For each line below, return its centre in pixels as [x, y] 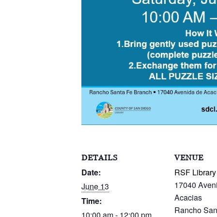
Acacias [188, 197]
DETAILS [100, 158]
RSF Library [195, 172]
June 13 [95, 186]
